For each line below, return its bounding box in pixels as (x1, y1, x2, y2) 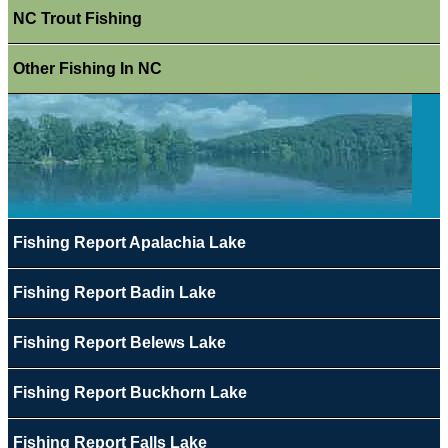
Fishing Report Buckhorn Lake (12, 384, 247, 402)
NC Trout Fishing (12, 10, 142, 28)
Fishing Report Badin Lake (12, 284, 216, 302)
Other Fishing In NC (12, 60, 162, 78)
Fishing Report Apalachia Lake (12, 234, 246, 252)
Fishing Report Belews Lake (12, 334, 226, 352)
